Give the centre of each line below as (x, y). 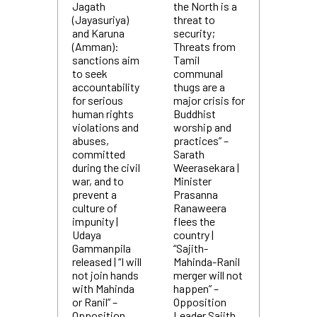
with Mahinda (103, 288)
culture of (94, 208)
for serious (97, 100)
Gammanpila (101, 248)
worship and (202, 127)
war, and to (98, 181)
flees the (194, 221)
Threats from (204, 46)
